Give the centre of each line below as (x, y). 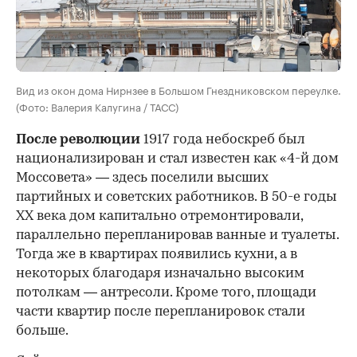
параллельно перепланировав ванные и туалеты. (177, 236)
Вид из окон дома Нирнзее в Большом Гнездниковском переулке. (178, 90)
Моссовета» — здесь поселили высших (142, 178)
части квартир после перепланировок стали (161, 312)
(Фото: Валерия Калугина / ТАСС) (97, 106)
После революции (78, 140)
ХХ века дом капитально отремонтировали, (159, 217)
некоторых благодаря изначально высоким (160, 274)
